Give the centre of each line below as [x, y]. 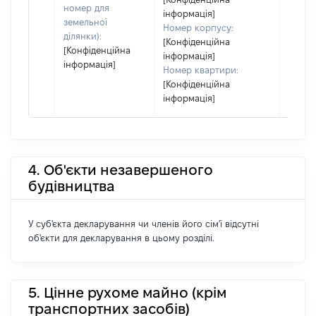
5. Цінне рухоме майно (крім [127, 292]
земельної [85, 22]
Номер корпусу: [198, 28]
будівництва [72, 186]
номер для [86, 8]
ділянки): [83, 36]
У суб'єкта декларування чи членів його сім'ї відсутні [144, 224]
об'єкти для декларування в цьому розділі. [121, 238]
